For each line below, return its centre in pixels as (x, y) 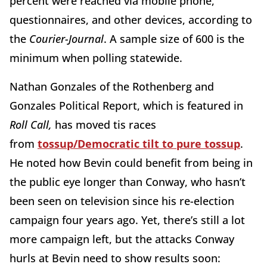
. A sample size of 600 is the (174, 38)
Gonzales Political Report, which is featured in (126, 105)
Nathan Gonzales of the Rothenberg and (112, 86)
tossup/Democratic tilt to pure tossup (139, 143)
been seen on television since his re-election (122, 201)
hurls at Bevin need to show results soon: (115, 258)
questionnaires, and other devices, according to (131, 19)
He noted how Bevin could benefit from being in (131, 162)
